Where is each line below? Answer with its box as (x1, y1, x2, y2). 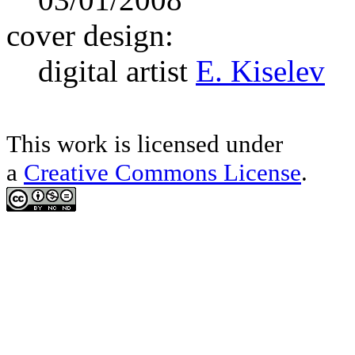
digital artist (38, 53, 196, 88)
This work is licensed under (6, 129, 283, 158)
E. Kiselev (196, 53, 325, 88)
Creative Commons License (24, 158, 301, 186)
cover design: (6, 17, 174, 52)
